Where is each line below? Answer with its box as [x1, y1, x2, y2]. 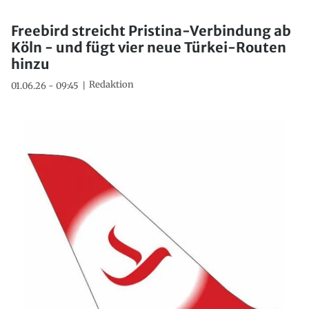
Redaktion [89, 79, 134, 91]
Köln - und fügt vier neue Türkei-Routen [11, 39, 286, 57]
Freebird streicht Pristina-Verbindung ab [11, 22, 291, 40]
